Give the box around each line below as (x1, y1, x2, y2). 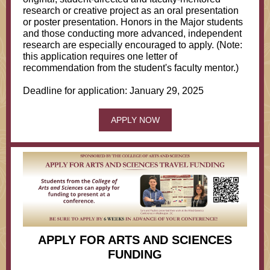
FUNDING (108, 248, 162, 261)
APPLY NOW (110, 115, 160, 125)
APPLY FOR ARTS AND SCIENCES (38, 233, 232, 246)
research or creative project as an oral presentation (23, 5, 239, 16)
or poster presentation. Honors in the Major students (23, 17, 243, 27)
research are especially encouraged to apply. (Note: (23, 40, 242, 50)
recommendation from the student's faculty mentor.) (23, 63, 239, 73)
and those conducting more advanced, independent (23, 28, 242, 39)
